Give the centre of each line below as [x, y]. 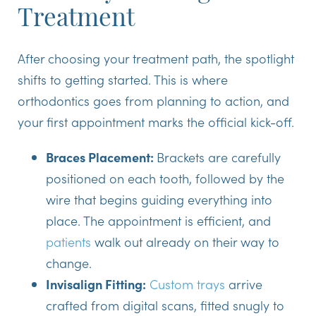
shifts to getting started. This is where [123, 80]
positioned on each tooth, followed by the [165, 178]
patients [68, 242]
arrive [244, 284]
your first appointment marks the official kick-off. [156, 122]
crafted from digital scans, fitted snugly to [165, 305]
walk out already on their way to [185, 242]
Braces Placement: [101, 157]
